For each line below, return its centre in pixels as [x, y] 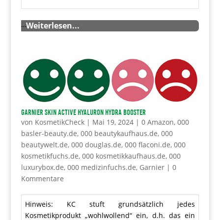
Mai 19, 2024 [113, 122]
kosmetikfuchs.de [50, 156]
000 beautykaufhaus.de [119, 133]
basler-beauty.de [49, 133]
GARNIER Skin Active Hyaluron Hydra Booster [83, 112]
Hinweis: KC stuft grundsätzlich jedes [110, 204]
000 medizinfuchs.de [101, 167]
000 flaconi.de [147, 144]
